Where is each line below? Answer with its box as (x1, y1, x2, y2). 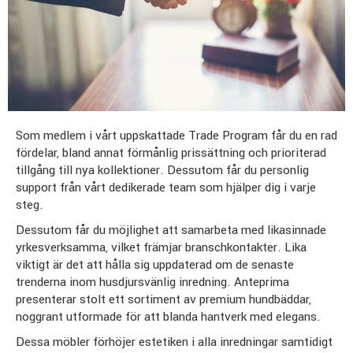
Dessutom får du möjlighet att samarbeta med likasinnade (16, 221, 326, 239)
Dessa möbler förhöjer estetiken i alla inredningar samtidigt (16, 333, 333, 351)
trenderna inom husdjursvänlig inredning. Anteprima (16, 273, 289, 291)
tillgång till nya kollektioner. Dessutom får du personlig (16, 161, 309, 179)
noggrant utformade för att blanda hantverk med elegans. (16, 307, 321, 325)
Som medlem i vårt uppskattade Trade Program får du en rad (16, 126, 337, 144)
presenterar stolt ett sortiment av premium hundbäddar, (16, 290, 311, 308)
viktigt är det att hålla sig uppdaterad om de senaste (16, 255, 294, 273)
